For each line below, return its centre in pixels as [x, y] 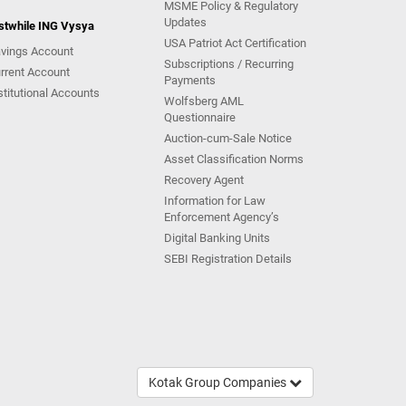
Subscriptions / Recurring [229, 64]
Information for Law [215, 201]
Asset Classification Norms [234, 159]
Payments [190, 81]
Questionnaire [200, 118]
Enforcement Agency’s [222, 217]
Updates [185, 23]
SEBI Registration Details [228, 259]
